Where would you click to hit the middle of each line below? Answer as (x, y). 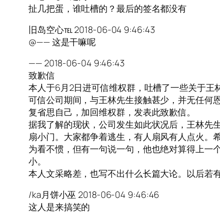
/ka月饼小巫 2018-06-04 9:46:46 (94, 195)
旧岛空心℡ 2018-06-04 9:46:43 (92, 30)
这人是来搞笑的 (59, 207)
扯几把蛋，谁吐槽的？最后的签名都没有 (108, 9)
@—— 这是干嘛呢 (62, 42)
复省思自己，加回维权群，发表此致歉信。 (112, 112)
